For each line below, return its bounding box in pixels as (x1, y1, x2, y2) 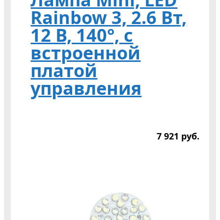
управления (30, 76, 142, 100)
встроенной (30, 40, 141, 65)
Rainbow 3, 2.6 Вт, (30, 5, 187, 29)
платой (30, 58, 98, 82)
